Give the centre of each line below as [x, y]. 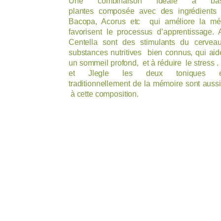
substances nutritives [107, 52]
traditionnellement [99, 83]
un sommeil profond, [105, 63]
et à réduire [163, 63]
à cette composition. [105, 94]
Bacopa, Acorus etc [107, 21]
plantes [81, 11]
